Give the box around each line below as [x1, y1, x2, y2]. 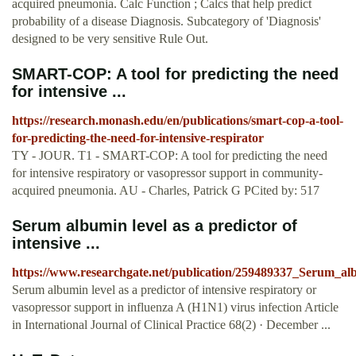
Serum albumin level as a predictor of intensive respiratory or [12, 283, 316, 297]
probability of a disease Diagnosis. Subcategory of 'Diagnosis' [12, 14, 321, 29]
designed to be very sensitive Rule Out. [12, 32, 208, 46]
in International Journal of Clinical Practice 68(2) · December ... [12, 318, 331, 332]
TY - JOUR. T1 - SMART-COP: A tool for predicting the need [12, 149, 327, 163]
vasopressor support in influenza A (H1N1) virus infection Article [12, 300, 339, 315]
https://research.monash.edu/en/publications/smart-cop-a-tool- [12, 114, 343, 128]
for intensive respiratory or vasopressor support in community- [12, 166, 323, 180]
